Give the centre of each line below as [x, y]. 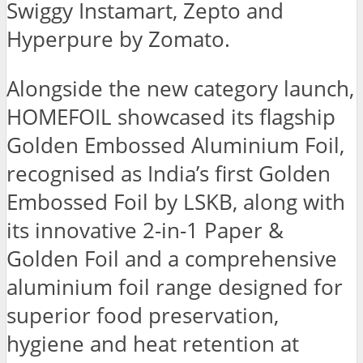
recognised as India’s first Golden [169, 173]
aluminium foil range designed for [175, 287]
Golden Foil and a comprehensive [172, 258]
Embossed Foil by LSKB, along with [176, 202]
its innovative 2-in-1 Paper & [145, 230]
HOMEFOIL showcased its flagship [171, 117]
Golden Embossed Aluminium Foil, [175, 145]
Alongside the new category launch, [180, 88]
